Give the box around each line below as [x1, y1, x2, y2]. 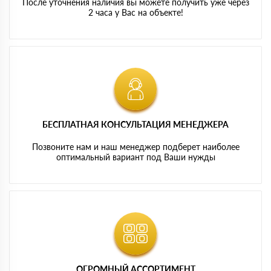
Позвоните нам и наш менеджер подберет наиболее [31, 141, 240, 152]
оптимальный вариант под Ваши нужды [56, 151, 215, 162]
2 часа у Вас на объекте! [88, 7, 183, 18]
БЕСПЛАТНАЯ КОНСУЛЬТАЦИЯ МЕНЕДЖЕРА [42, 119, 229, 129]
